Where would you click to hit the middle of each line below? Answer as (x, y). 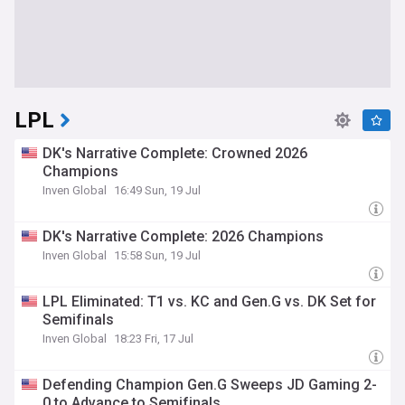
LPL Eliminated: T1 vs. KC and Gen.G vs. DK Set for (209, 301)
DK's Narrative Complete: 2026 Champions (183, 236)
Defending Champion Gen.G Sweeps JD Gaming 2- (210, 385)
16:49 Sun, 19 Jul (157, 190)
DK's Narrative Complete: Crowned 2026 (175, 153)
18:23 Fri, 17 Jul (154, 339)
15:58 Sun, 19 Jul (157, 255)
